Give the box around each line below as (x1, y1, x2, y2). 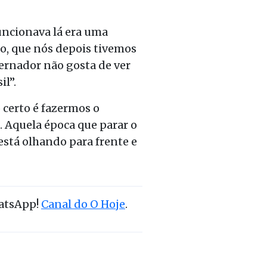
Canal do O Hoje (41, 197, 125, 211)
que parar (77, 117, 128, 132)
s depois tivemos (48, 41, 136, 55)
